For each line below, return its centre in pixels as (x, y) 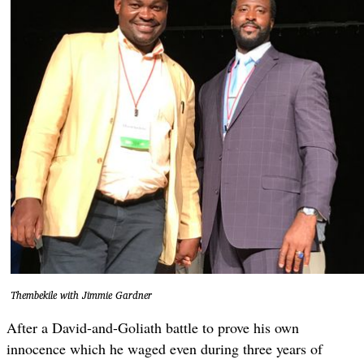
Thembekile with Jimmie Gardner (81, 296)
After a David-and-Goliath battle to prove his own (153, 327)
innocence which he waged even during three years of (165, 348)
